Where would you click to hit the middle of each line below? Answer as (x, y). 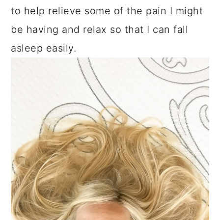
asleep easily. (44, 48)
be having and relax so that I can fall (100, 30)
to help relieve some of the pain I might (107, 11)
